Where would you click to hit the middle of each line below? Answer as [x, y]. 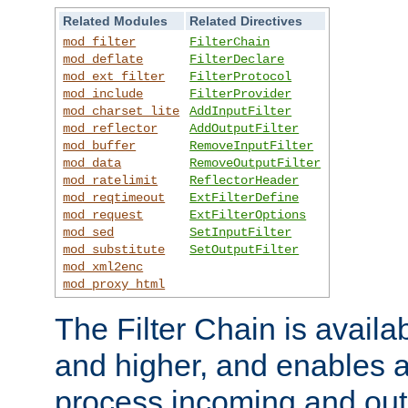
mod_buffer [100, 145]
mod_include [103, 93]
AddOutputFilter [245, 128]
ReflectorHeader [245, 180]
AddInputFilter [241, 111]
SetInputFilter [241, 232]
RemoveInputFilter [252, 145]
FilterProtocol [241, 76]
